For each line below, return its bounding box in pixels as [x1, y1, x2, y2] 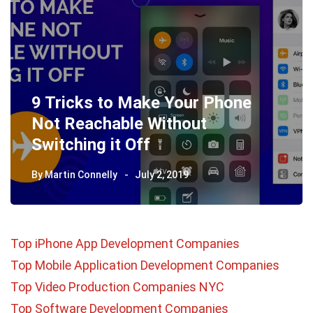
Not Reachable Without [31, 113, 207, 133]
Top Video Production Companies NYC [10, 279, 224, 294]
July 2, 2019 [135, 168, 189, 180]
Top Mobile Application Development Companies [10, 257, 279, 272]
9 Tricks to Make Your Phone [31, 92, 252, 112]
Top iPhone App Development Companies [10, 235, 240, 251]
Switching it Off [31, 134, 150, 154]
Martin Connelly [45, 168, 117, 180]
